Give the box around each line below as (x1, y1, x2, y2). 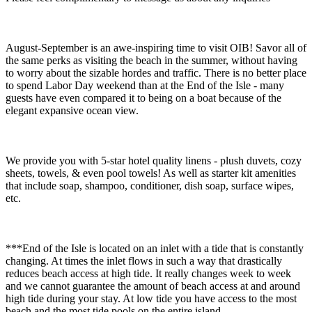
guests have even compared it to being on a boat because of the (6, 91, 281, 104)
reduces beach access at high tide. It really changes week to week (6, 267, 291, 279)
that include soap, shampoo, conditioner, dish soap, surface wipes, (6, 179, 294, 192)
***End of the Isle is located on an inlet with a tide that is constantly (6, 242, 304, 254)
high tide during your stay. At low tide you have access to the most (6, 292, 297, 304)
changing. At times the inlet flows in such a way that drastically (6, 254, 282, 267)
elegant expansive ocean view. (6, 104, 139, 116)
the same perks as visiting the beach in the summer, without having (6, 54, 297, 66)
